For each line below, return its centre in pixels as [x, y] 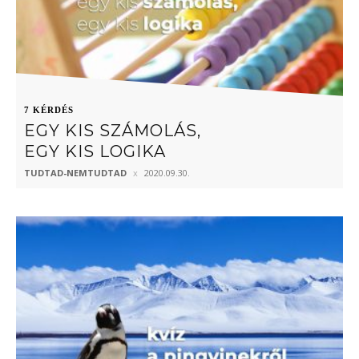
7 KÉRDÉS [49, 109]
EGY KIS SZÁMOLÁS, [113, 130]
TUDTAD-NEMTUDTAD [75, 172]
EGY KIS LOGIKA [95, 151]
